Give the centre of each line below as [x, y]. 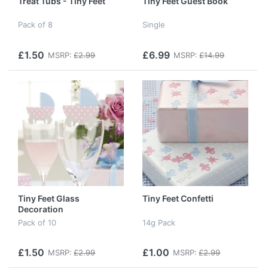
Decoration [41, 209]
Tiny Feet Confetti [178, 199]
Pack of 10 [37, 222]
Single [154, 25]
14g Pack [159, 222]
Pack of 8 [35, 25]
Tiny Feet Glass [49, 199]
